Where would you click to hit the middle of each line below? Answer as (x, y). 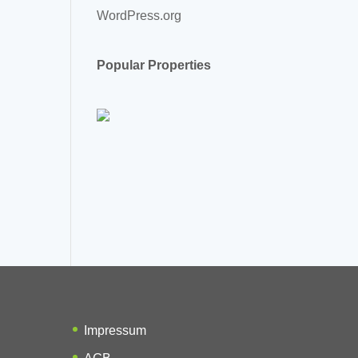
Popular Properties (154, 65)
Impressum (115, 330)
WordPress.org (139, 15)
